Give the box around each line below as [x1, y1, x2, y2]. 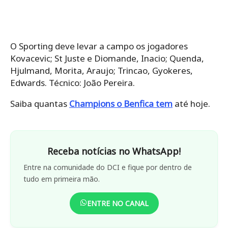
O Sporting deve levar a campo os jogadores [10, 40, 188, 52]
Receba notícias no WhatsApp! [47, 145, 181, 157]
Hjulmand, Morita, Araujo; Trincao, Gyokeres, [10, 64, 193, 76]
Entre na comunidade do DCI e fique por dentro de [23, 162, 192, 172]
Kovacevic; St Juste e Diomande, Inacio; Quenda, [10, 52, 204, 64]
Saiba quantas [10, 97, 69, 109]
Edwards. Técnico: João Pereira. [10, 76, 135, 89]
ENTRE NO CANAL [87, 198, 149, 208]
